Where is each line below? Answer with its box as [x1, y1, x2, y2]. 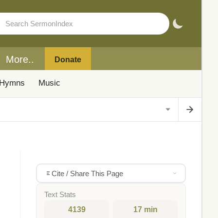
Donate [54, 55, 81, 64]
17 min [133, 205, 158, 214]
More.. [6, 54, 34, 65]
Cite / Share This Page [51, 169, 123, 178]
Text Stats [44, 191, 76, 199]
